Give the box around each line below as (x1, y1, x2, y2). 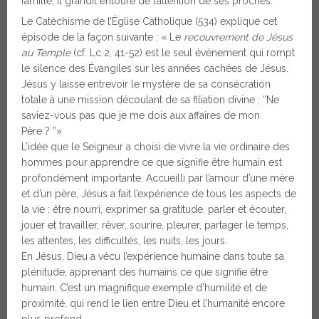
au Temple (21, 47, 73, 59)
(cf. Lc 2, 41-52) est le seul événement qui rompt (73, 47, 295, 59)
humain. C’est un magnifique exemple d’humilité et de (21, 282, 267, 294)
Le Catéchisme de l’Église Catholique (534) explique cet (21, 16, 277, 28)
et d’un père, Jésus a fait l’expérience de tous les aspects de (21, 188, 296, 200)
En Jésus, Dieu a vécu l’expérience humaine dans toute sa (21, 251, 284, 263)
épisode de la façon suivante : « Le (21, 31, 184, 43)
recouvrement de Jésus (184, 31, 293, 43)
